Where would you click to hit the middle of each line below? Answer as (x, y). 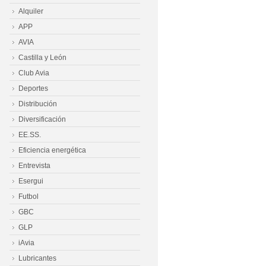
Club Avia (34, 73)
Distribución (38, 104)
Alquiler (31, 11)
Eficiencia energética (52, 150)
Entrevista (34, 166)
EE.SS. (30, 135)
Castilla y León (42, 58)
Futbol (28, 197)
